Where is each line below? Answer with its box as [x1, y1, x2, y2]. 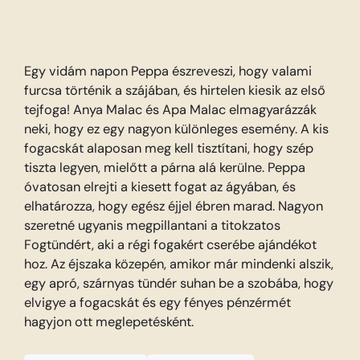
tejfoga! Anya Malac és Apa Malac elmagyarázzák [24, 101, 317, 119]
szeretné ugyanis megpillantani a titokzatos [24, 217, 281, 235]
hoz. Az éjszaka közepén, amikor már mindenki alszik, [24, 256, 334, 273]
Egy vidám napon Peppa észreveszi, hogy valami [24, 63, 313, 80]
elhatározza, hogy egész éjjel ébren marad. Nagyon [24, 198, 324, 215]
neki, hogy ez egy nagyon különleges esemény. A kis [24, 121, 329, 138]
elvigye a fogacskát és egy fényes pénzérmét [24, 294, 292, 312]
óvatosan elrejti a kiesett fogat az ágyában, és [24, 178, 297, 196]
